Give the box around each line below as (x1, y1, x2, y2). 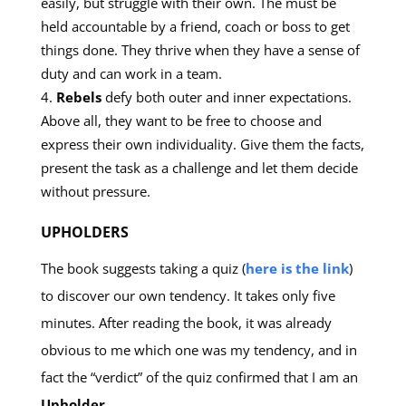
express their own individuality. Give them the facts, (40, 135, 364, 153)
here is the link (245, 259, 349, 277)
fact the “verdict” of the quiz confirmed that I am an (40, 368, 358, 386)
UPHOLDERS (40, 222, 129, 242)
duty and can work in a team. (40, 64, 222, 82)
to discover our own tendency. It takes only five (40, 286, 335, 304)
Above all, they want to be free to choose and (40, 111, 322, 130)
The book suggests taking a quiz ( (40, 259, 246, 277)
